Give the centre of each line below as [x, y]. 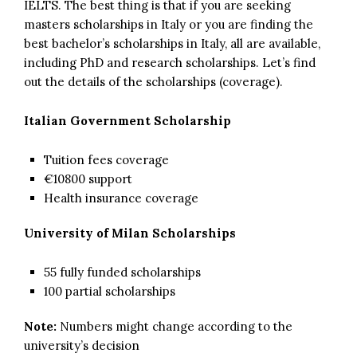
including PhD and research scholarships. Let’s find [170, 62]
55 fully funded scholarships [122, 272]
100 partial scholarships [110, 291]
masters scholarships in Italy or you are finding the [169, 24]
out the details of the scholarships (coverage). [153, 81]
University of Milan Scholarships [130, 233]
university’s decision [82, 345]
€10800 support [88, 178]
